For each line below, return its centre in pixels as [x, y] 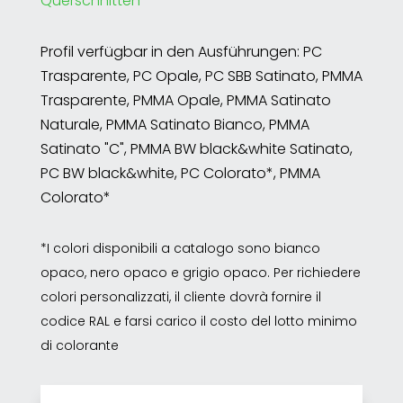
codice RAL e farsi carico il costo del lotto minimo [198, 321]
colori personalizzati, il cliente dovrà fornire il [180, 297]
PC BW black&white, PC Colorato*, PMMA [180, 173]
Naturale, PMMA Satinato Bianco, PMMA [175, 125]
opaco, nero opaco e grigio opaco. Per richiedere [200, 273]
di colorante [79, 345]
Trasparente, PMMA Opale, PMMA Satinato [185, 100]
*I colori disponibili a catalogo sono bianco [180, 248]
